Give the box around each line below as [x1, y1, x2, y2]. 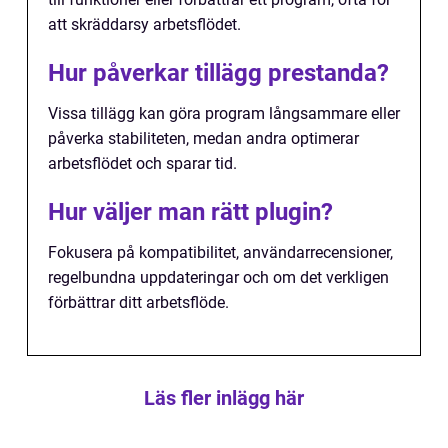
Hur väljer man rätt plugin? [48, 197, 333, 226]
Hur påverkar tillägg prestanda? [48, 58, 389, 87]
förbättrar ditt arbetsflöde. [48, 292, 229, 312]
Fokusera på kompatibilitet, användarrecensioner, [48, 242, 393, 262]
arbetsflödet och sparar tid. [48, 153, 237, 173]
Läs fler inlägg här [144, 385, 304, 410]
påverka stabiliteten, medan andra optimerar [48, 128, 359, 148]
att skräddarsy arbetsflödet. [48, 14, 241, 34]
